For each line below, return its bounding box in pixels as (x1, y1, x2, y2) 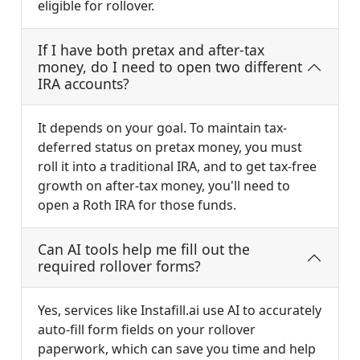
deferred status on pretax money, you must (38, 138, 302, 157)
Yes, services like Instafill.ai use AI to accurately (38, 301, 321, 320)
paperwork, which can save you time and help (38, 340, 316, 358)
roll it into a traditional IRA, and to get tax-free (38, 157, 317, 176)
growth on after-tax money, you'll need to (38, 177, 290, 195)
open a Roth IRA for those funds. (38, 196, 236, 215)
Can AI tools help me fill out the (38, 239, 250, 260)
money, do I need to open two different (38, 57, 302, 77)
